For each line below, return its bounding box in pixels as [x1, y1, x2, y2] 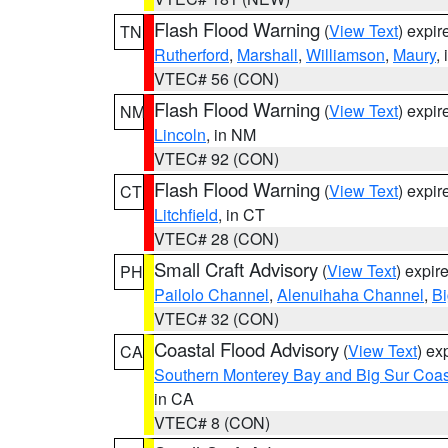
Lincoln [154, 123, 206, 146]
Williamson [306, 43, 385, 66]
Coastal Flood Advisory [154, 336, 339, 362]
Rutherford [154, 43, 229, 66]
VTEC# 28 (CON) [154, 227, 279, 250]
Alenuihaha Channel [277, 283, 424, 306]
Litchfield [154, 203, 218, 226]
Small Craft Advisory [154, 256, 318, 282]
